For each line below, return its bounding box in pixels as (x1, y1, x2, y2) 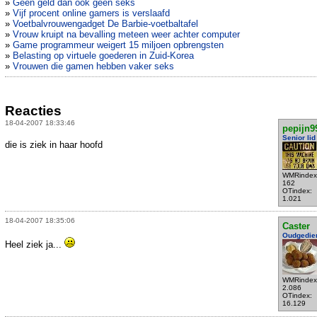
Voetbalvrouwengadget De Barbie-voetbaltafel (13, 18, 198, 30)
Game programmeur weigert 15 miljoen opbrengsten (13, 40, 224, 51)
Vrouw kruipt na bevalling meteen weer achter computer (13, 29, 240, 40)
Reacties (5, 103, 62, 118)
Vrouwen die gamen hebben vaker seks (13, 61, 174, 72)
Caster (282, 220, 310, 231)
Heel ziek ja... (5, 238, 64, 250)
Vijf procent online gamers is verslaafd (13, 8, 170, 19)
